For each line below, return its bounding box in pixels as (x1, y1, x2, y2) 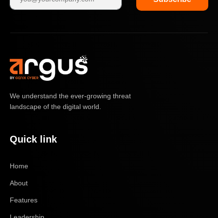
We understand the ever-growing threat (10, 91, 131, 100)
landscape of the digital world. (10, 102, 101, 110)
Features (10, 196, 37, 204)
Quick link (10, 133, 57, 145)
